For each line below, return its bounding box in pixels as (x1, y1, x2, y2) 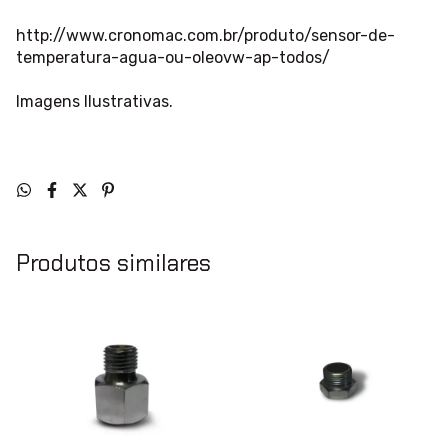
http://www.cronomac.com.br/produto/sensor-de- (16, 26, 395, 46)
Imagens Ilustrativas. (16, 92, 173, 112)
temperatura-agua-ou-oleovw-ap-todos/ (16, 48, 330, 68)
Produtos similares (16, 248, 211, 279)
